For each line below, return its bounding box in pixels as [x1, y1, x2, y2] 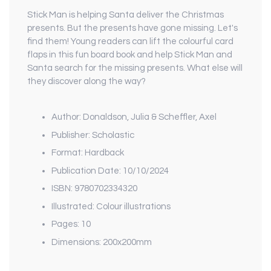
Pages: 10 [51, 220, 91, 229]
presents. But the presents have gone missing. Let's [27, 24, 238, 33]
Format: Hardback [51, 148, 124, 158]
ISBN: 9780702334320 [51, 184, 137, 194]
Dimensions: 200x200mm [51, 237, 152, 247]
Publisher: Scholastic [51, 130, 134, 140]
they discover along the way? [27, 77, 146, 87]
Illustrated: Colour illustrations [51, 201, 171, 211]
